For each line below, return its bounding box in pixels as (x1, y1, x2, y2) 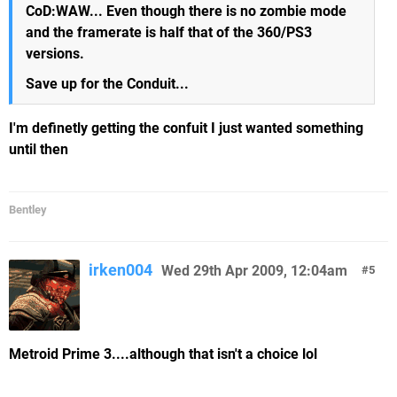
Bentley (9, 203, 47, 216)
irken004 (89, 261, 152, 279)
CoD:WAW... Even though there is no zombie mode (26, 3, 346, 19)
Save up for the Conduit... (26, 75, 189, 92)
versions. (26, 45, 84, 62)
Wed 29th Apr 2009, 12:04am (161, 262, 347, 279)
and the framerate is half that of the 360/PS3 (26, 24, 312, 41)
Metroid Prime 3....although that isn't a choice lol (9, 346, 317, 362)
